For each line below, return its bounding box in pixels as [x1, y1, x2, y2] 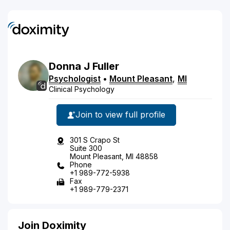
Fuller [92, 60, 119, 72]
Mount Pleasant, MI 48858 [70, 151, 158, 161]
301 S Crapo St [70, 135, 120, 144]
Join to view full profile [75, 109, 165, 120]
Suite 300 [70, 143, 102, 152]
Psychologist [49, 73, 101, 84]
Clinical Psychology [49, 84, 114, 93]
